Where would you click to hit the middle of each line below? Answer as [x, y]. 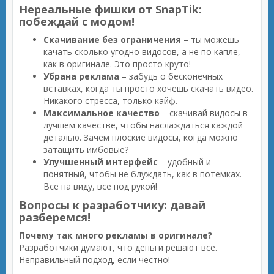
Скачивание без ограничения [112, 39]
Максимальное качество [102, 113]
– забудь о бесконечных [171, 76]
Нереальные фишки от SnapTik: [110, 9]
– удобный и [184, 162]
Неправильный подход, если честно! [94, 260]
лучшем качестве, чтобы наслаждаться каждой [143, 125]
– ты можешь [210, 39]
